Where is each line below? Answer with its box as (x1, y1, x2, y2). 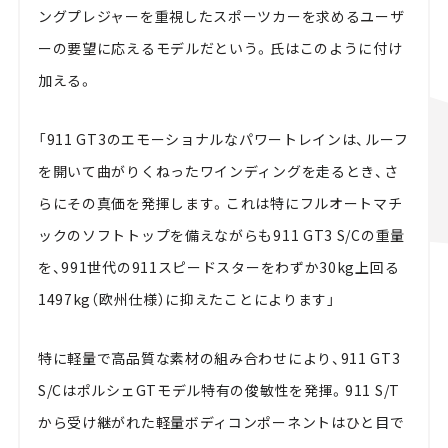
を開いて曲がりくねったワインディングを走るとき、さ (37, 160, 399, 181)
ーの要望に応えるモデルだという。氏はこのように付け (37, 37, 403, 58)
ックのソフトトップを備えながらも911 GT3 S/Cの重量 (37, 224, 405, 245)
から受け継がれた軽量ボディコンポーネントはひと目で (37, 411, 405, 432)
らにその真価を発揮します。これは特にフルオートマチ (37, 192, 403, 213)
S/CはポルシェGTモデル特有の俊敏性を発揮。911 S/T (37, 379, 400, 400)
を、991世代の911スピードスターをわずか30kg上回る (37, 256, 400, 277)
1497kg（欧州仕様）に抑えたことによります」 (37, 288, 336, 309)
